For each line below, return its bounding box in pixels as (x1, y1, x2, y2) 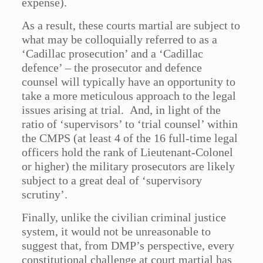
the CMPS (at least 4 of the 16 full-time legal (22, 131, 238, 145)
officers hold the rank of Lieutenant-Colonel (22, 146, 234, 159)
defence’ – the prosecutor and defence (22, 61, 203, 75)
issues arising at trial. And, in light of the (22, 103, 221, 117)
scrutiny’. (22, 188, 68, 201)
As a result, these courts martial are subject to (22, 19, 241, 32)
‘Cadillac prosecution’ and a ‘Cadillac (22, 47, 204, 60)
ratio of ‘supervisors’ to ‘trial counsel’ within (22, 117, 238, 131)
